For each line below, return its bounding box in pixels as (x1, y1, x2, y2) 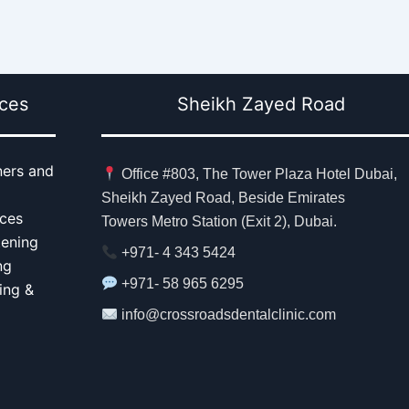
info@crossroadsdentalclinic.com (121, 307, 337, 322)
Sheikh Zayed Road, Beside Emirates (100, 190, 345, 205)
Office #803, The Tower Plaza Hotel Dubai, (118, 166, 398, 182)
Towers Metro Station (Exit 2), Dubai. (100, 214, 337, 229)
